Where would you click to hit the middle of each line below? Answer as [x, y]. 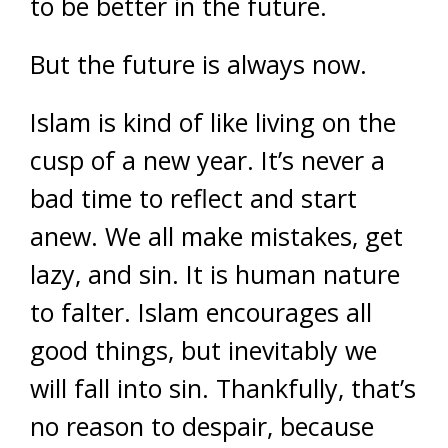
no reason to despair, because [202, 425]
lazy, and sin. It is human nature [215, 273]
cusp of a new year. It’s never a [207, 159]
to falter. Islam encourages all [201, 311]
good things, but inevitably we [203, 349]
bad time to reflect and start [193, 197]
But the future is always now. [198, 63]
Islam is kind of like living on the [213, 121]
